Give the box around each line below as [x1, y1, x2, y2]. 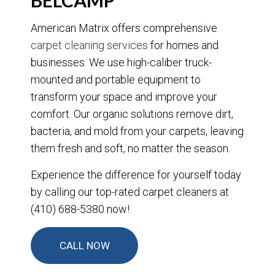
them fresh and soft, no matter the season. [31, 142, 230, 155]
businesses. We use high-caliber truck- [31, 56, 212, 69]
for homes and [148, 39, 219, 52]
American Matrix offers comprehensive [31, 21, 217, 35]
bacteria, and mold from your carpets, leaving [31, 125, 244, 138]
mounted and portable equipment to [31, 73, 201, 87]
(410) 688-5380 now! [31, 203, 130, 216]
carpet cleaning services [31, 39, 148, 52]
